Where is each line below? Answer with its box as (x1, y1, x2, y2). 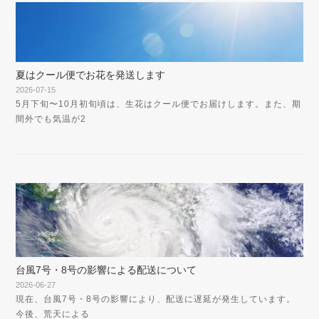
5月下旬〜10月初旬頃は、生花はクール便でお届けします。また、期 (16, 99, 302, 110)
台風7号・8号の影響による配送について (16, 263, 197, 276)
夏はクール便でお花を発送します (16, 69, 166, 81)
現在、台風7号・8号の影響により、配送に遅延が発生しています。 (16, 293, 296, 304)
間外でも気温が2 (16, 114, 87, 125)
